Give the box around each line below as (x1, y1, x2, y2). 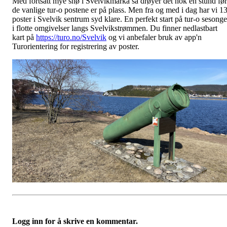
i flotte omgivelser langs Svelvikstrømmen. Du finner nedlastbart (12, 24, 217, 32)
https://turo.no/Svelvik (36, 33, 106, 42)
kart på (12, 33, 36, 42)
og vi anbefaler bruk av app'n (106, 33, 202, 42)
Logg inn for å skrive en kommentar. (12, 217, 138, 225)
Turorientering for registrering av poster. (12, 42, 139, 51)
